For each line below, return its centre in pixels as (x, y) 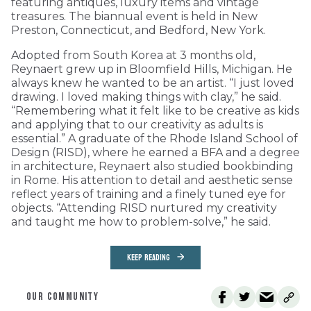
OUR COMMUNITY (63, 296)
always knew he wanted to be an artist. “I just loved (153, 83)
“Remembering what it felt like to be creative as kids (155, 110)
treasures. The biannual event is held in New (134, 16)
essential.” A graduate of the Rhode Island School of (154, 138)
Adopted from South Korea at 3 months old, (133, 55)
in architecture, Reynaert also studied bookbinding (152, 166)
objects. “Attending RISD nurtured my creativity (144, 208)
